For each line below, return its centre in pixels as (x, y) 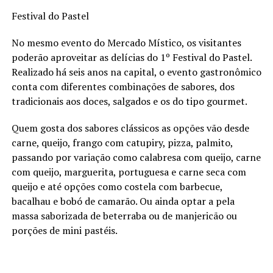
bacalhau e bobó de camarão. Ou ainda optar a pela (123, 201)
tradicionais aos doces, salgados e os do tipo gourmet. (129, 101)
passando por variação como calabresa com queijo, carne (136, 157)
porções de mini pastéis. (65, 230)
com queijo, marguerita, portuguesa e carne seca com (129, 172)
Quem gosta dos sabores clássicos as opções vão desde (130, 128)
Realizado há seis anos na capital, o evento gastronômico (136, 72)
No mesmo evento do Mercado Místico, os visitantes (126, 42)
